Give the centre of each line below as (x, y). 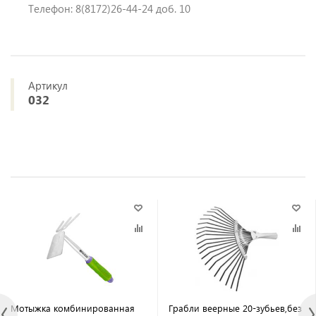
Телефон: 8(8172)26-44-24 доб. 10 (109, 8)
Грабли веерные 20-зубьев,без (235, 308)
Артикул (48, 85)
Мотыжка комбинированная (73, 308)
